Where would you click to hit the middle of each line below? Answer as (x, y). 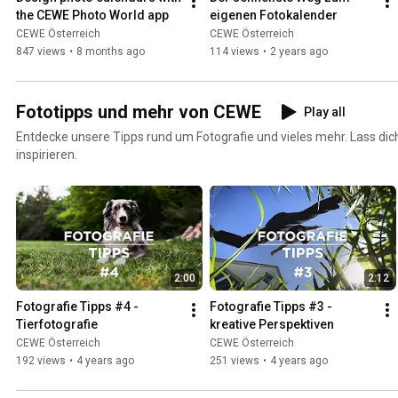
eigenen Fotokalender (274, 16)
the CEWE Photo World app (92, 16)
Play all (325, 112)
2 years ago (299, 52)
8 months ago (111, 52)
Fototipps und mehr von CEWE (139, 112)
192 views (41, 360)
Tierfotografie (57, 324)
